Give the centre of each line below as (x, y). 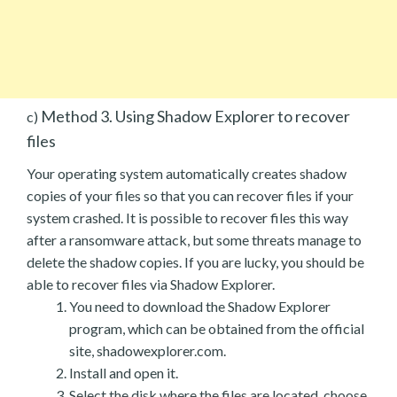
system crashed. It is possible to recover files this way (187, 217)
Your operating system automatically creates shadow (187, 173)
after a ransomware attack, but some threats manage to (194, 239)
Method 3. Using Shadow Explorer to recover (194, 116)
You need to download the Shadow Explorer (200, 306)
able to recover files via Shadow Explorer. (151, 284)
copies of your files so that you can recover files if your (190, 195)
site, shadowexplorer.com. (148, 350)
